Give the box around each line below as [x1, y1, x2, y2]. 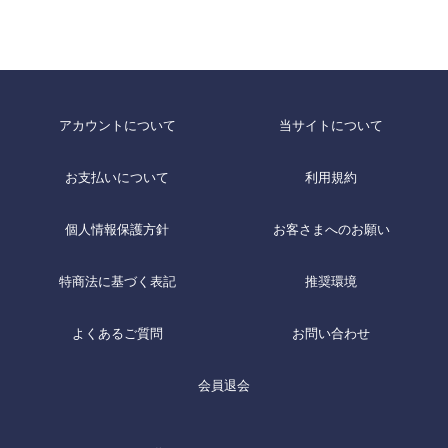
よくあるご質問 [71, 326, 163, 341]
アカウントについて [58, 118, 176, 133]
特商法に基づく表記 [58, 274, 176, 289]
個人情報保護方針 [65, 222, 169, 237]
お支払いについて [65, 170, 169, 185]
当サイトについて [279, 118, 383, 133]
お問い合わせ [292, 326, 370, 341]
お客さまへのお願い [272, 222, 390, 237]
